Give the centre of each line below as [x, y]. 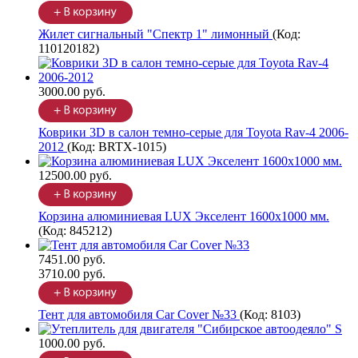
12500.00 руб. [75, 176]
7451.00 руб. [72, 260]
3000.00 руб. [72, 92]
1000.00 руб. [72, 344]
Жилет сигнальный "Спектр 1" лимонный [155, 34]
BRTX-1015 [130, 147]
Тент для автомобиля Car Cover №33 [139, 315]
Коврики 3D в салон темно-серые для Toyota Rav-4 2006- [193, 133]
